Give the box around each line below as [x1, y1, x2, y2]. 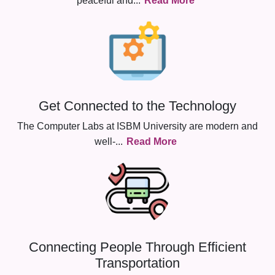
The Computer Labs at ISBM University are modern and [17, 121, 258, 131]
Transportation [95, 255, 180, 271]
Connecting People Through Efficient [29, 239, 246, 255]
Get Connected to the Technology [39, 98, 236, 114]
